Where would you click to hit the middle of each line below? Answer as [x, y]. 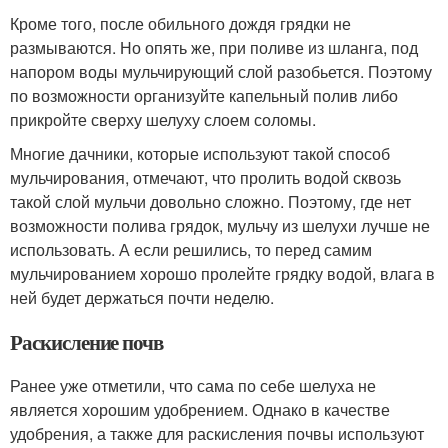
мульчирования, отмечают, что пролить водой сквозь [205, 178]
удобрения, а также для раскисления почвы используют [217, 434]
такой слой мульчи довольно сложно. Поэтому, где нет [210, 202]
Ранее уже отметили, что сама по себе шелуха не [193, 386]
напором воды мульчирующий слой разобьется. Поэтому [221, 72]
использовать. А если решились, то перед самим [191, 250]
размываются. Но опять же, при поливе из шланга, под [214, 48]
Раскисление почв [87, 342]
